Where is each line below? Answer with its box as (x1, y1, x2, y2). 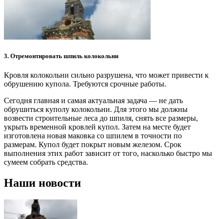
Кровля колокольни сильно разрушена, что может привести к (4, 71, 209, 80)
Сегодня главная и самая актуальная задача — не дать (4, 96, 183, 105)
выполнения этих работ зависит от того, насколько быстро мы (4, 149, 212, 158)
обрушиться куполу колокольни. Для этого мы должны (4, 105, 188, 114)
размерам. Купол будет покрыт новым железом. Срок (4, 140, 181, 149)
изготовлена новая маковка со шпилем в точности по (4, 131, 182, 140)
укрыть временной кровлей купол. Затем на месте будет (4, 123, 191, 131)
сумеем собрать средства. (4, 158, 88, 167)
